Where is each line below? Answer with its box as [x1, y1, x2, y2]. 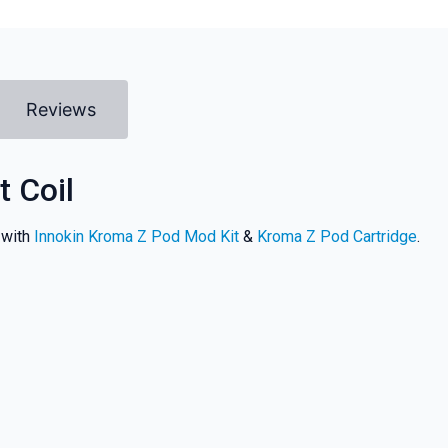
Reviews [25, 98, 96, 120]
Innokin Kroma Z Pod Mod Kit [33, 226, 239, 246]
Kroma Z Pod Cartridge [256, 226, 417, 246]
